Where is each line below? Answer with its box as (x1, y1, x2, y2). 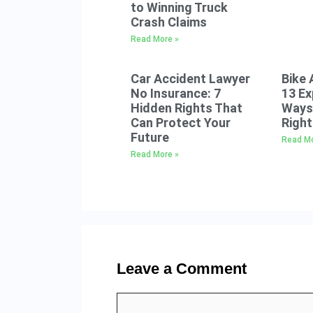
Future (131, 129, 169, 145)
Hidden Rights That (131, 100, 242, 115)
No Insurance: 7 (131, 85, 221, 101)
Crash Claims (131, 14, 207, 29)
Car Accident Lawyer (131, 71, 250, 86)
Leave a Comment (117, 259, 247, 277)
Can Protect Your (131, 115, 231, 130)
